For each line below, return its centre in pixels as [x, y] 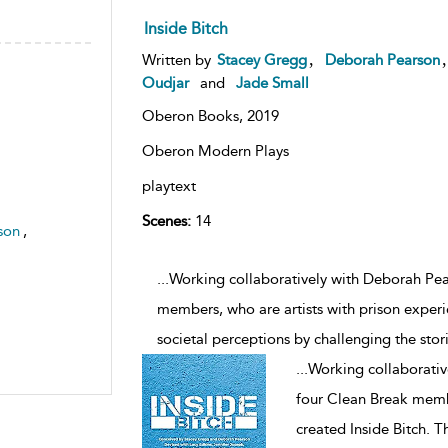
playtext [168, 185]
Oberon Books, [194, 115]
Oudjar [165, 82]
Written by [178, 59]
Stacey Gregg [261, 59]
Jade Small [272, 82]
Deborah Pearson [382, 59]
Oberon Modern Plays [215, 150]
